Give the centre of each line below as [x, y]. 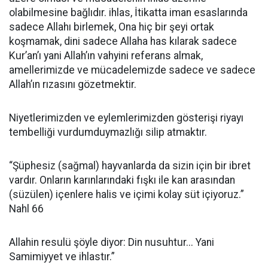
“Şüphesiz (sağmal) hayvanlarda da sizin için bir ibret [130, 166]
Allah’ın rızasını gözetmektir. [73, 84]
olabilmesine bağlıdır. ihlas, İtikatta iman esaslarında [128, 13]
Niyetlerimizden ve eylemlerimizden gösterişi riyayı [126, 118]
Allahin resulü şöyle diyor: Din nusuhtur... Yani [112, 242]
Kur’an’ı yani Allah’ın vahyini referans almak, [106, 56]
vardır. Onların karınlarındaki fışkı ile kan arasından [122, 180]
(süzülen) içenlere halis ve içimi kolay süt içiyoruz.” [127, 194]
